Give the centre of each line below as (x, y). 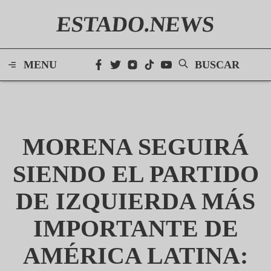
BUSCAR (217, 65)
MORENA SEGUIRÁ (135, 147)
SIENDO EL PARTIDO (135, 174)
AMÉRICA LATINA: (135, 256)
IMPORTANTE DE (135, 228)
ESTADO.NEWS (135, 24)
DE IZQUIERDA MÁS (135, 201)
